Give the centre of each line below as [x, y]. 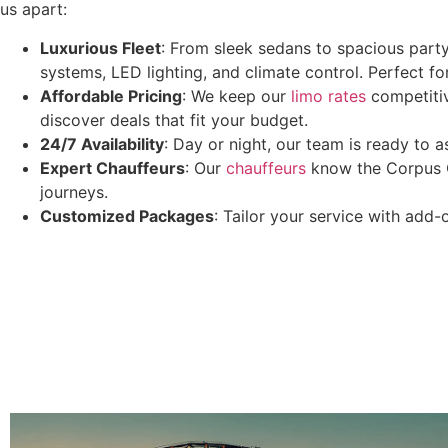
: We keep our [236, 95]
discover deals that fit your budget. [174, 119]
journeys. [74, 191]
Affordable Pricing [111, 95]
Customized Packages [127, 215]
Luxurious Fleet [100, 47]
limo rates [328, 95]
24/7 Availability [102, 143]
